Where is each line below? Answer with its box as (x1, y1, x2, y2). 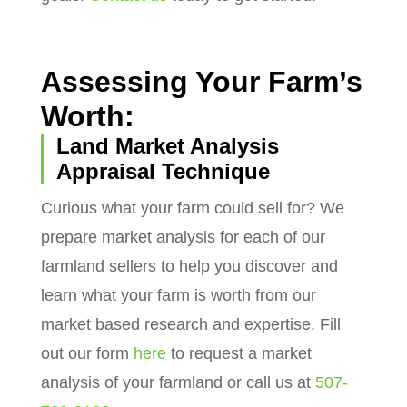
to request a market (165, 343, 312, 362)
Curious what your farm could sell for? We (40, 198, 344, 217)
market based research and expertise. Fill (40, 314, 341, 333)
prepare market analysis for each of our (40, 227, 325, 246)
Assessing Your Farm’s (40, 65, 362, 98)
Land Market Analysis (55, 133, 279, 158)
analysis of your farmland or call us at (40, 372, 315, 392)
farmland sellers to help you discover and (40, 256, 338, 275)
